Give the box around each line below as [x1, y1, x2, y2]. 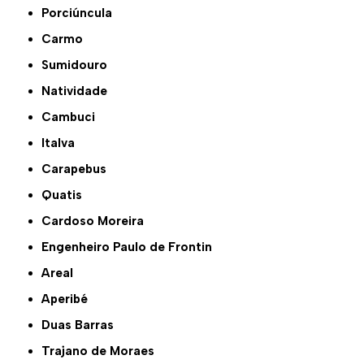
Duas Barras [50, 318, 115, 333]
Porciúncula [49, 6, 113, 21]
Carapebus [51, 162, 107, 177]
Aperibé [50, 292, 89, 307]
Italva [45, 136, 76, 151]
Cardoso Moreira [51, 214, 145, 229]
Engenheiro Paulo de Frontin [49, 240, 213, 255]
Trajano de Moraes [50, 344, 155, 359]
